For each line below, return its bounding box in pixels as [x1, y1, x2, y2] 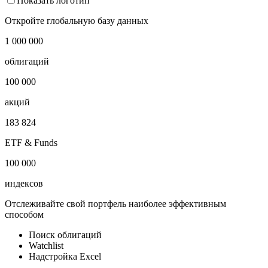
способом [5, 209, 44, 220]
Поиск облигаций [29, 229, 102, 240]
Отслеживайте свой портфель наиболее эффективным [5, 198, 226, 209]
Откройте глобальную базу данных [5, 15, 148, 26]
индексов [5, 178, 43, 188]
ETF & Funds [5, 137, 57, 148]
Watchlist [29, 240, 63, 251]
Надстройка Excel [29, 251, 101, 261]
